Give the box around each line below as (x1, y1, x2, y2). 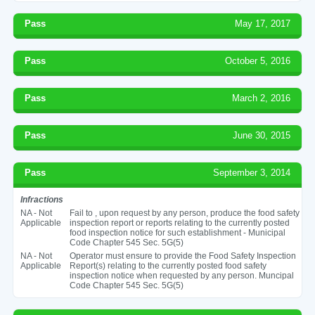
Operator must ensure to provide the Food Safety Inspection (69, 250, 296, 261)
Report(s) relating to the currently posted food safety (69, 260, 266, 271)
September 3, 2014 (213, 167, 291, 178)
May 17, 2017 (235, 18, 291, 29)
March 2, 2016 (232, 92, 291, 103)
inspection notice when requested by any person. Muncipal (69, 270, 294, 281)
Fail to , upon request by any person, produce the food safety (69, 207, 300, 218)
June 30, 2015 (233, 129, 291, 141)
